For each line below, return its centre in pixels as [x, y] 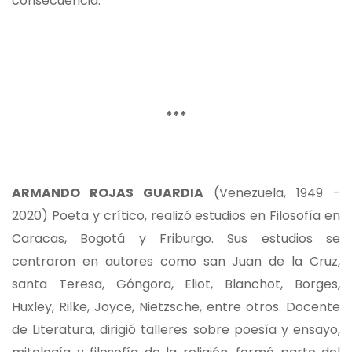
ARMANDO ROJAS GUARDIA [113, 192]
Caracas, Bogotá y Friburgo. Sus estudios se [176, 238]
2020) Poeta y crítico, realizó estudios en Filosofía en [176, 215]
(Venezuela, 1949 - [277, 192]
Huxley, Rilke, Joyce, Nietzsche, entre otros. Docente [176, 306]
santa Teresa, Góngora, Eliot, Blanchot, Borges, [176, 284]
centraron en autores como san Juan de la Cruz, [176, 261]
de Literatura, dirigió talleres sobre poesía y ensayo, [176, 329]
